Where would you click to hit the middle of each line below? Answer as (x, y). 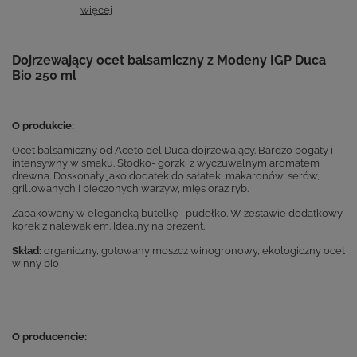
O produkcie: (43, 126)
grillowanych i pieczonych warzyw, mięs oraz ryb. (130, 188)
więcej (96, 10)
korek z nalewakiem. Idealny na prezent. (108, 226)
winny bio (35, 263)
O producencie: (49, 337)
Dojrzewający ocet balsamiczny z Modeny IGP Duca (169, 61)
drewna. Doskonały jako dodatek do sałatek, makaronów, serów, (167, 176)
